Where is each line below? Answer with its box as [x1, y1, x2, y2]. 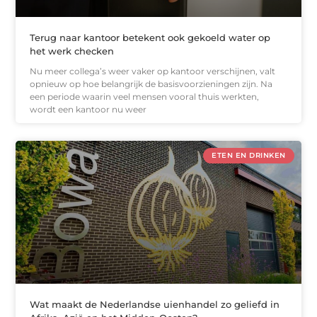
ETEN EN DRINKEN [212, 151, 286, 161]
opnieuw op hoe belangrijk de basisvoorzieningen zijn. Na [30, 79, 273, 90]
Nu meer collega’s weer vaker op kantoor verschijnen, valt [30, 66, 276, 77]
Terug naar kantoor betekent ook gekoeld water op [30, 32, 271, 44]
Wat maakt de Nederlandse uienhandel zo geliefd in [30, 298, 280, 310]
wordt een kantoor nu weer [30, 104, 147, 115]
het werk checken [30, 45, 115, 57]
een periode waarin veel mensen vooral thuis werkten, [30, 91, 260, 103]
